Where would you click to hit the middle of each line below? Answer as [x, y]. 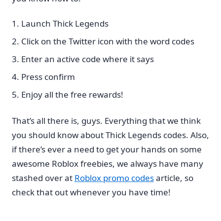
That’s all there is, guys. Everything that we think [106, 121]
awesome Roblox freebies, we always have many [108, 164]
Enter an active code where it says [88, 59]
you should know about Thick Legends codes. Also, [110, 135]
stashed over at [43, 178]
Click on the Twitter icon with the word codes [108, 41]
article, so [174, 178]
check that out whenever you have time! [91, 192]
